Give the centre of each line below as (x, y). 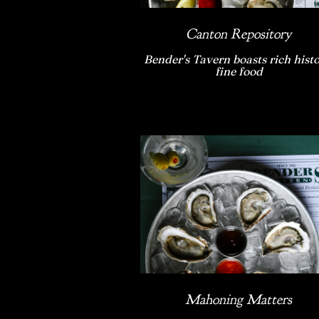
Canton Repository (239, 34)
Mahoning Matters (239, 299)
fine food (239, 72)
